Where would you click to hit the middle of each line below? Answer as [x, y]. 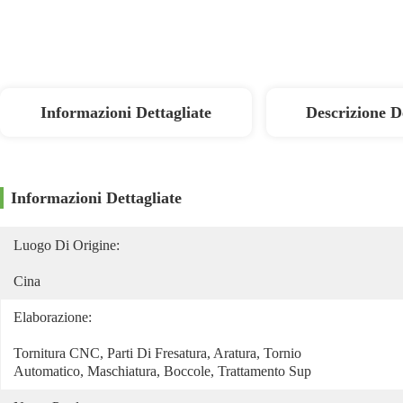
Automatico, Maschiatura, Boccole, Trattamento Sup [162, 371]
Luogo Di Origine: [67, 245]
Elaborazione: [53, 317]
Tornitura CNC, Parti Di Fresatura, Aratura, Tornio [157, 353]
